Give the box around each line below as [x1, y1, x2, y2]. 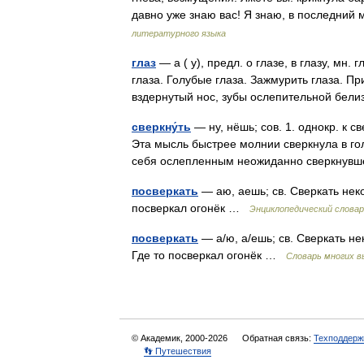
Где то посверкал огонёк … [132, 249, 286, 262]
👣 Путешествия [144, 346, 211, 356]
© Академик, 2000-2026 [132, 333, 230, 343]
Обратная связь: [242, 333, 314, 343]
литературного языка [132, 28, 226, 38]
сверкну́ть [132, 120, 191, 133]
